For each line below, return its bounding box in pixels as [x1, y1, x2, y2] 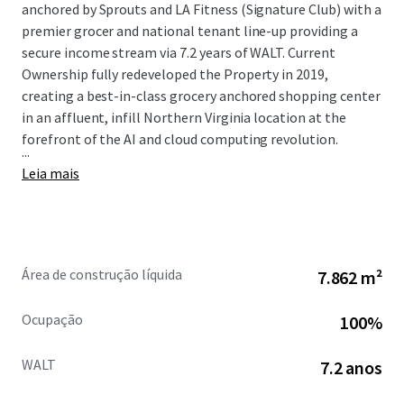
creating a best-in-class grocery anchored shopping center [22, 87, 381, 105]
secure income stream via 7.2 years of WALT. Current [22, 43, 335, 61]
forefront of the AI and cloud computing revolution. [22, 130, 338, 148]
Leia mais [22, 164, 79, 182]
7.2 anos [319, 356, 382, 379]
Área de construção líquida [22, 265, 182, 283]
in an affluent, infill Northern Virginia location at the [22, 108, 346, 126]
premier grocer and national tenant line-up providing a [22, 22, 358, 40]
